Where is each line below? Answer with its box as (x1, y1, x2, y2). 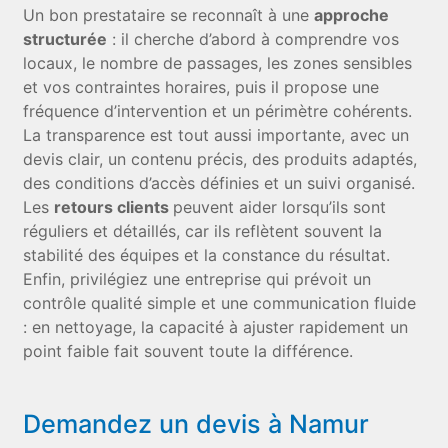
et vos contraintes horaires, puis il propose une (23, 77, 380, 97)
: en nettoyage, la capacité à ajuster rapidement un (23, 317, 409, 337)
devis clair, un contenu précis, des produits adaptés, (23, 149, 418, 169)
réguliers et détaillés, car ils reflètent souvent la (23, 221, 383, 241)
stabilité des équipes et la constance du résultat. (23, 245, 391, 265)
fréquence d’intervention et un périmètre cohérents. (23, 101, 413, 121)
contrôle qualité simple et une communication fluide (23, 293, 417, 313)
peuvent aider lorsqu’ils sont (173, 197, 387, 217)
